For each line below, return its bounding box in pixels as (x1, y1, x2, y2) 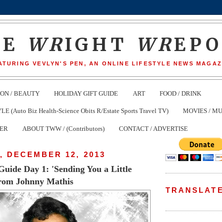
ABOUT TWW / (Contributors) (22, 124, 105, 132)
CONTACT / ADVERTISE (119, 124, 188, 132)
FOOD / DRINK (159, 89, 201, 97)
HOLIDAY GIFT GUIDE (54, 89, 118, 97)
